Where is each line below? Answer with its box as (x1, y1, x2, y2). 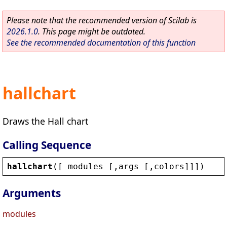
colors (154, 161, 184, 171)
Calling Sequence (3, 137, 91, 152)
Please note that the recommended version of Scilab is (7, 15, 197, 26)
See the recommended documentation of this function (7, 37, 196, 48)
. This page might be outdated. (38, 26, 145, 37)
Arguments (3, 186, 61, 201)
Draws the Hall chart (3, 115, 88, 127)
